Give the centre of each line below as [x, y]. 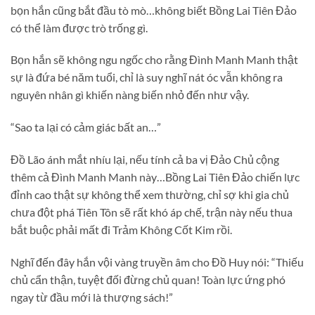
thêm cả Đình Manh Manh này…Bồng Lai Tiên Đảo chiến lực [155, 176]
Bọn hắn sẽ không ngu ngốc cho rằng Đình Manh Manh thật [154, 60]
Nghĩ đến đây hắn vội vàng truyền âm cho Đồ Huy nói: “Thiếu [157, 262]
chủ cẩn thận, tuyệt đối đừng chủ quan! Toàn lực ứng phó [148, 279]
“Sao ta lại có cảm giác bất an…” [86, 127]
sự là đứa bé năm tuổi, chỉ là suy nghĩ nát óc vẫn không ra [147, 77]
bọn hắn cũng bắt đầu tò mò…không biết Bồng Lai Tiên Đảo [154, 10]
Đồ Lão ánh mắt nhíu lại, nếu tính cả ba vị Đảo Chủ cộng [145, 159]
